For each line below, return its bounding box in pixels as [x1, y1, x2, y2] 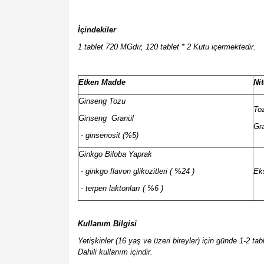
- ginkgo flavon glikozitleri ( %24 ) [78, 167, 194, 176]
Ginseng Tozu [78, 97, 126, 106]
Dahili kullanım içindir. [78, 247, 153, 257]
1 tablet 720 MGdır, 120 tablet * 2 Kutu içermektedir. [78, 42, 256, 52]
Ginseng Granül [78, 114, 134, 123]
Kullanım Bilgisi [78, 219, 137, 229]
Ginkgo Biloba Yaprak [78, 150, 152, 159]
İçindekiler [78, 25, 116, 35]
